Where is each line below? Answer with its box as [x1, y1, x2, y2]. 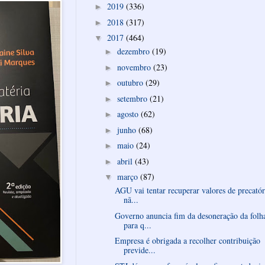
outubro [117, 77, 146, 89]
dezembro [117, 46, 152, 57]
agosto [117, 108, 141, 120]
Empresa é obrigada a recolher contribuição [114, 235, 260, 247]
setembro [117, 92, 150, 104]
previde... [123, 244, 156, 256]
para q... [123, 219, 151, 231]
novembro [117, 61, 153, 73]
